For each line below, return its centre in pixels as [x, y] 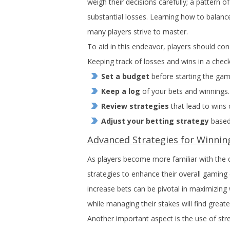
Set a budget [125, 76]
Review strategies [135, 106]
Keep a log [120, 91]
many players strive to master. [137, 32]
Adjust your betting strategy [155, 121]
